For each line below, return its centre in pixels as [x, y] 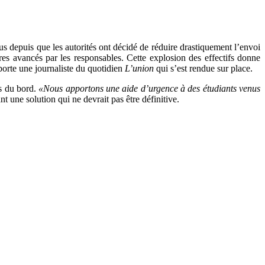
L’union [139, 68]
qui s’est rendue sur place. [204, 68]
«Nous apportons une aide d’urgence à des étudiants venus [150, 88]
